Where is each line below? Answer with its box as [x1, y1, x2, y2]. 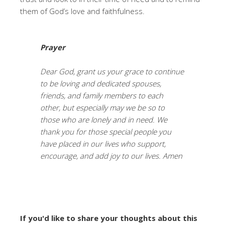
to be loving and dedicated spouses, [40, 78, 161, 89]
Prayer [40, 42, 67, 53]
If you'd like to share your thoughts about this [20, 213, 197, 223]
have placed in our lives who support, [40, 139, 166, 149]
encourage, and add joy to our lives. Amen [40, 151, 182, 161]
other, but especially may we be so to [40, 102, 165, 113]
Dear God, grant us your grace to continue [40, 66, 184, 77]
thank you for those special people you [40, 127, 171, 137]
